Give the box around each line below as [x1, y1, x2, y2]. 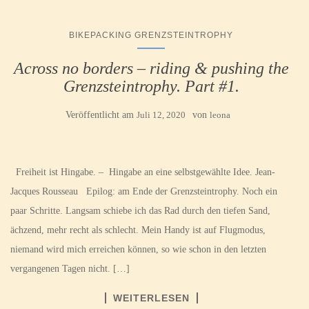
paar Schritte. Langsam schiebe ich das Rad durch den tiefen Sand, [10, 205, 270, 216]
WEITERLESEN [112, 292, 190, 303]
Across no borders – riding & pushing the [13, 59, 289, 77]
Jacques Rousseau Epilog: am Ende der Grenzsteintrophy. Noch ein [10, 186, 277, 197]
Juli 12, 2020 [136, 109, 186, 120]
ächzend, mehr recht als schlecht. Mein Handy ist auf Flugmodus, [10, 224, 266, 235]
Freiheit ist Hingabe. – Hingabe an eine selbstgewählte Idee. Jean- [10, 166, 275, 177]
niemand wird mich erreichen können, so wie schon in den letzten [10, 243, 266, 255]
